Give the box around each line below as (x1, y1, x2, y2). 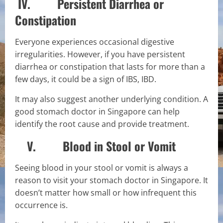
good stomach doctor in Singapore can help (15, 106, 180, 117)
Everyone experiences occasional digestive (15, 36, 174, 47)
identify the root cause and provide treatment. (15, 118, 189, 129)
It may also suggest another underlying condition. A (15, 93, 208, 105)
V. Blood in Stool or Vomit (15, 136, 176, 155)
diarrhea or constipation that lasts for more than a (15, 61, 205, 72)
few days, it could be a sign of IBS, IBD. (15, 73, 156, 85)
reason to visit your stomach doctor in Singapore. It (15, 174, 208, 186)
